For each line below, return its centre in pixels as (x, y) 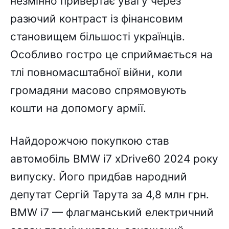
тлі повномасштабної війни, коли (96, 73)
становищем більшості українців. (98, 37)
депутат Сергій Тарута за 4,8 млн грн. (110, 194)
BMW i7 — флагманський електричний (112, 212)
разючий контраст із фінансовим (97, 19)
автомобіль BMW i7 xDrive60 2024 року (114, 158)
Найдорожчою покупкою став (90, 141)
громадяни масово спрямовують (98, 90)
